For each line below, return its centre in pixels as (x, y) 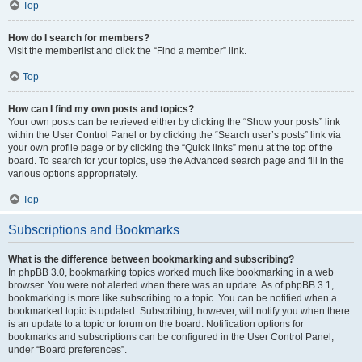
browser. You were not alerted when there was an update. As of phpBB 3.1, (171, 285)
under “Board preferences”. (67, 349)
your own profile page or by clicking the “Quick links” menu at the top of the (170, 147)
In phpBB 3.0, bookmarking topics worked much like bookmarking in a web (171, 272)
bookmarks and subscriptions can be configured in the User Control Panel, (171, 337)
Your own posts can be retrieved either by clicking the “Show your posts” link (174, 122)
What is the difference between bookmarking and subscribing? (151, 259)
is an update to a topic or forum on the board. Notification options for (156, 324)
